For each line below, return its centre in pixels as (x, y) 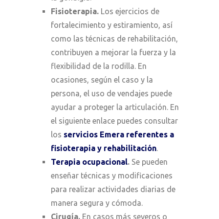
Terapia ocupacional (89, 162)
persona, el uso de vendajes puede (111, 93)
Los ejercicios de (129, 11)
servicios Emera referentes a (119, 134)
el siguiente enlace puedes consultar (114, 120)
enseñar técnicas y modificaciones (112, 175)
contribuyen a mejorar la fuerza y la (113, 52)
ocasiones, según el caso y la (102, 79)
